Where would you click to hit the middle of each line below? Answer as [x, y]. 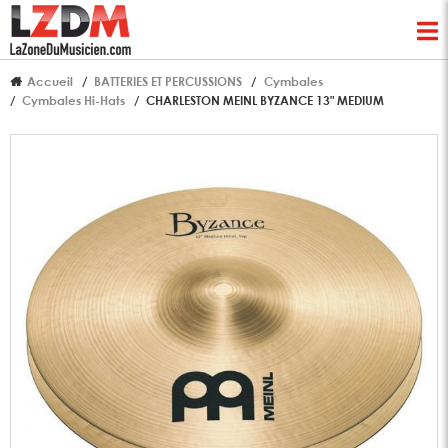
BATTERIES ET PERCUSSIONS [168, 81]
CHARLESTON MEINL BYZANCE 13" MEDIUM [265, 100]
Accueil [50, 81]
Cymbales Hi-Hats [74, 100]
